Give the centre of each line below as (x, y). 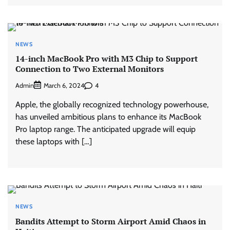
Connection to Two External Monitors (90, 69)
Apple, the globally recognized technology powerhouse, (112, 105)
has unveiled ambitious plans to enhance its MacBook (108, 117)
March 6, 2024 (64, 86)
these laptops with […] (54, 142)
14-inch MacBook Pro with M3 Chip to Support (107, 58)
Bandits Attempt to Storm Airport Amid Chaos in (111, 221)
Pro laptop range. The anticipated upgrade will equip (106, 129)
